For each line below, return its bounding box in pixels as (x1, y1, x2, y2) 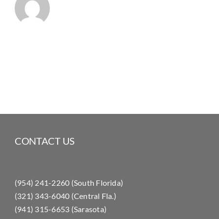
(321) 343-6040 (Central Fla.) (14, 191, 116, 200)
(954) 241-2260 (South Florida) (14, 177, 124, 187)
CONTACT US (14, 135, 75, 147)
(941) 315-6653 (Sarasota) (14, 204, 107, 214)
